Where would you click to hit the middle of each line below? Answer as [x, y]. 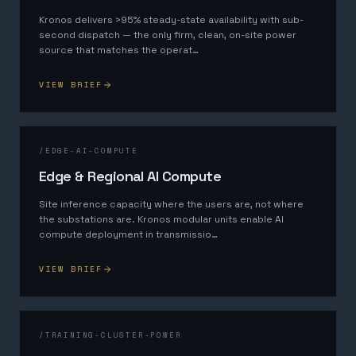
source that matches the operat [116, 50]
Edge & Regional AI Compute [130, 176]
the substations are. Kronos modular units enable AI [161, 219]
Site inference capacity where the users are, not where [171, 204]
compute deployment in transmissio [125, 234]
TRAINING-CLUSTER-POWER [113, 335]
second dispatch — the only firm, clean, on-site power [168, 35]
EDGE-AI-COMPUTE [91, 151]
